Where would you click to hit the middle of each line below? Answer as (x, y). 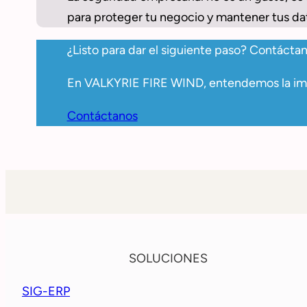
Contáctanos (102, 116)
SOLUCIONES (168, 258)
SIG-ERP (46, 291)
